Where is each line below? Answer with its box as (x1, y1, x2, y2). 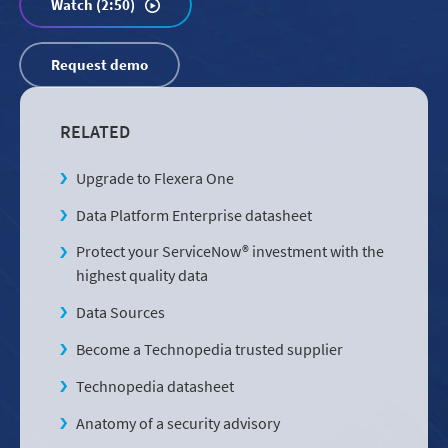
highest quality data (76, 265, 208, 286)
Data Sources (76, 302, 165, 323)
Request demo (51, 55, 148, 74)
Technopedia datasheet (76, 375, 234, 396)
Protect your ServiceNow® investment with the (76, 241, 384, 262)
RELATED (60, 120, 130, 143)
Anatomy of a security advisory (76, 412, 280, 433)
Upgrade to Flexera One (76, 167, 234, 188)
